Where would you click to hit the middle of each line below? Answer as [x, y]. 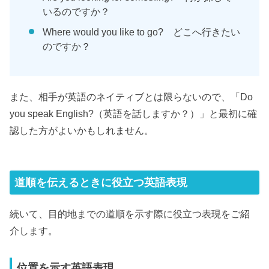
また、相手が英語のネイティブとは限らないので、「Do [131, 96]
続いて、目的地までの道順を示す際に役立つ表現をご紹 [130, 213]
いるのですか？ [77, 11]
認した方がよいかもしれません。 [82, 130]
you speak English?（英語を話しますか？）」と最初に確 [134, 113]
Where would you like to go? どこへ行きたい [142, 32]
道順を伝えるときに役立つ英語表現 [101, 182]
